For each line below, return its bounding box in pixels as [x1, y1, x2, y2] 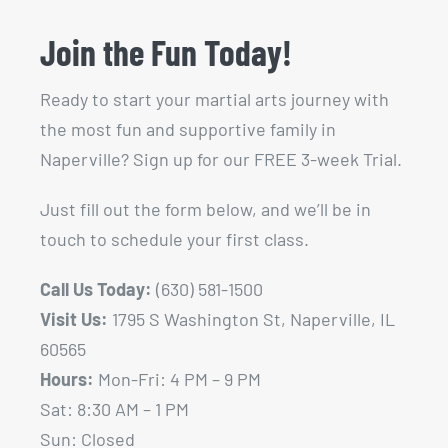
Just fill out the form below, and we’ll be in [39, 198, 371, 221]
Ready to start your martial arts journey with [39, 88, 389, 111]
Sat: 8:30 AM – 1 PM [39, 398, 189, 421]
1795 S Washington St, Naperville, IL [111, 308, 395, 331]
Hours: [39, 368, 94, 391]
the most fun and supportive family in [39, 118, 336, 141]
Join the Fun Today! [39, 31, 292, 74]
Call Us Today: [39, 278, 152, 301]
